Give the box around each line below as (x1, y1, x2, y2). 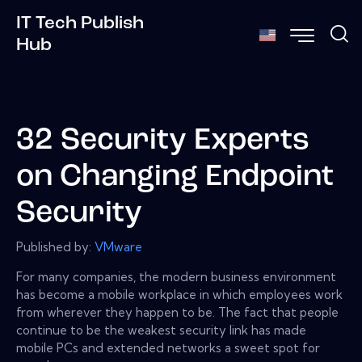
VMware (95, 238, 142, 255)
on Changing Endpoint (16, 162, 334, 193)
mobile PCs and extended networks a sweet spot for (16, 339, 320, 356)
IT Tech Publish (16, 14, 144, 33)
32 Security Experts (16, 126, 309, 157)
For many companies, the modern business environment (16, 268, 336, 284)
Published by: (16, 238, 95, 255)
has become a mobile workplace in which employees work (16, 286, 343, 302)
